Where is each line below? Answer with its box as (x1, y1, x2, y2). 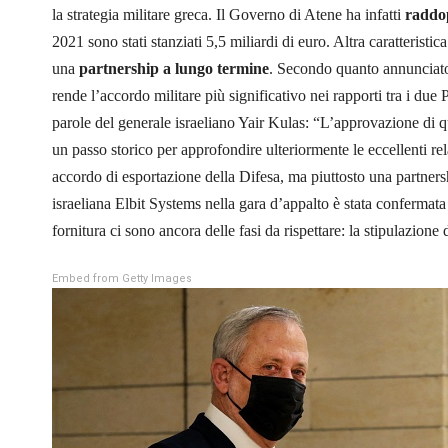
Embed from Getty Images (52, 271, 192, 285)
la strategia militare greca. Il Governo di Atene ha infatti (52, 5, 405, 23)
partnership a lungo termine (79, 59, 269, 77)
